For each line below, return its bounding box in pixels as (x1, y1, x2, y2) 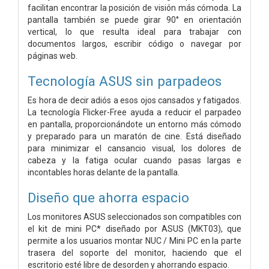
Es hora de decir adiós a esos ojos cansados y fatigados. (28, 95, 241, 105)
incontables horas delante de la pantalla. (28, 167, 180, 177)
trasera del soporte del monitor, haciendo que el (28, 247, 241, 258)
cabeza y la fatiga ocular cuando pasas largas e (28, 155, 241, 165)
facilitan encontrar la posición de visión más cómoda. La (28, 2, 241, 13)
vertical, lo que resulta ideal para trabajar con (28, 26, 241, 37)
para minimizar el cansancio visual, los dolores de (28, 143, 241, 153)
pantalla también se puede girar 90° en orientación (28, 14, 241, 25)
